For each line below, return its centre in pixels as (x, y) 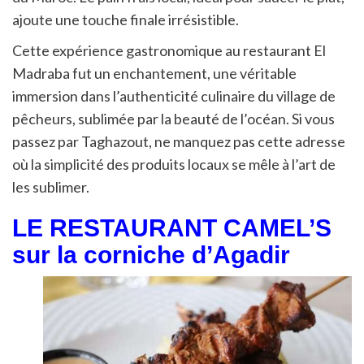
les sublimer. (51, 186)
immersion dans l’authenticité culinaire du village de (174, 95)
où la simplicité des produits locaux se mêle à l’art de (174, 164)
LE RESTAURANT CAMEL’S (172, 227)
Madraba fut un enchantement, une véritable (154, 73)
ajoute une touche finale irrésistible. (126, 19)
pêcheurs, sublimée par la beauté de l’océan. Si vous (173, 118)
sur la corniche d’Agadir (151, 254)
